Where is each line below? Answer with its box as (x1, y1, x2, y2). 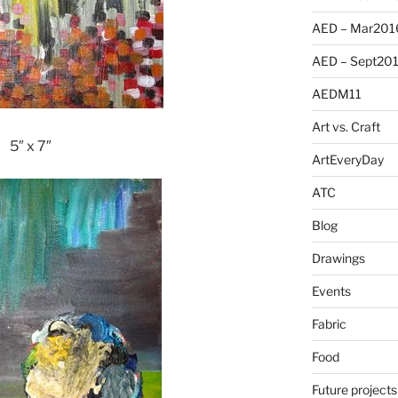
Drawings (311, 251, 365, 267)
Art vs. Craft (311, 119, 380, 135)
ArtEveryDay (311, 152, 384, 168)
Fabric (311, 316, 346, 332)
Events (311, 283, 351, 299)
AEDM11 (311, 86, 362, 102)
